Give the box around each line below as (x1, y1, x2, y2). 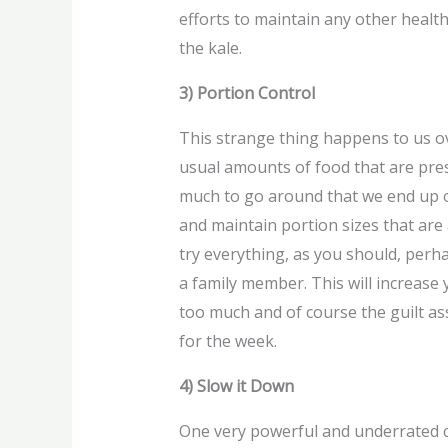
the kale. (178, 37, 242, 60)
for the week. (178, 330, 277, 353)
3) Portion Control (178, 82, 315, 105)
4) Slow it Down (178, 375, 294, 398)
